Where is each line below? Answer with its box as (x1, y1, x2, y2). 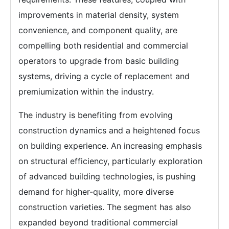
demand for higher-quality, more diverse (18, 187, 174, 197)
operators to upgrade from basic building (18, 56, 179, 66)
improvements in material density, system (18, 10, 179, 20)
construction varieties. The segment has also (18, 202, 191, 212)
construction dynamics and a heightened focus (18, 125, 200, 135)
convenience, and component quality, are (18, 25, 177, 35)
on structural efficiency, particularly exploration (18, 156, 202, 166)
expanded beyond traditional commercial (18, 217, 178, 227)
